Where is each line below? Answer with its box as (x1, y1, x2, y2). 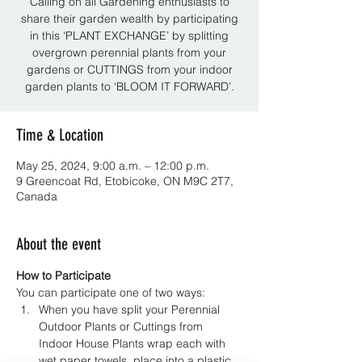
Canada (16, 189, 57, 204)
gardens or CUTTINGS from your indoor (26, 62, 233, 77)
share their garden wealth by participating (20, 11, 238, 26)
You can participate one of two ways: (16, 285, 205, 300)
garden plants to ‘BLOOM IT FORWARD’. (24, 79, 234, 94)
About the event (16, 234, 101, 254)
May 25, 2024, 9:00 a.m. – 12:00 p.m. (16, 158, 209, 173)
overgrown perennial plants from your (32, 45, 226, 60)
